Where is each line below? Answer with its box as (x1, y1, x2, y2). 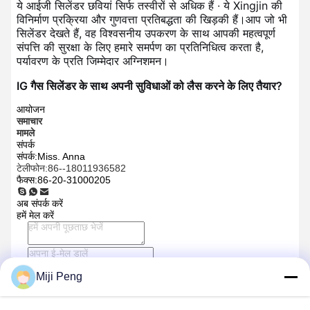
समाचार (17, 115, 42, 127)
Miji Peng (36, 271, 82, 282)
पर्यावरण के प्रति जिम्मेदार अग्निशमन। (17, 53, 169, 68)
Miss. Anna (37, 151, 85, 163)
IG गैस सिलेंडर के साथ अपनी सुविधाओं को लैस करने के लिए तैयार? (17, 78, 282, 93)
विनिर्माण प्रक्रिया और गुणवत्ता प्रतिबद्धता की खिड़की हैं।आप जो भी (17, 12, 287, 26)
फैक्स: (17, 174, 37, 185)
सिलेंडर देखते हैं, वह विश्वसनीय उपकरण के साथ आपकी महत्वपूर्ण (17, 26, 275, 40)
